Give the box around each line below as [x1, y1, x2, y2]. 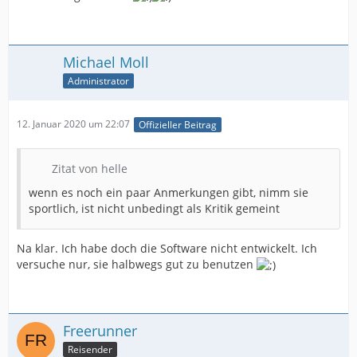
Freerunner [63, 320, 137, 340]
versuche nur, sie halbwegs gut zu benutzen [17, 256, 257, 272]
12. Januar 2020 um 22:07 [17, 117, 130, 131]
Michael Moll [63, 53, 149, 73]
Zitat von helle [52, 160, 127, 176]
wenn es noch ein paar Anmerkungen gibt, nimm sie [29, 184, 308, 200]
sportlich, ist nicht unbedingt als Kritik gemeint [29, 200, 280, 216]
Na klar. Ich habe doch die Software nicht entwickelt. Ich [17, 240, 317, 256]
